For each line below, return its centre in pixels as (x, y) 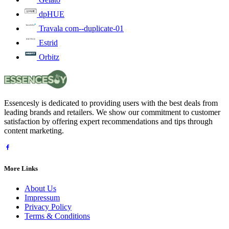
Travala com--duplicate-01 (81, 29)
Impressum (42, 197)
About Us (40, 188)
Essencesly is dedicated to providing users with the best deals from (111, 103)
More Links (21, 168)
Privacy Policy (48, 207)
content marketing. (34, 131)
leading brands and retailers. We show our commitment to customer (112, 112)
